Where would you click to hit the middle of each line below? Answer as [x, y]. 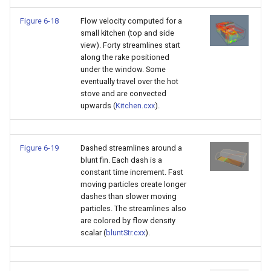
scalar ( [93, 233]
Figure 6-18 [39, 21]
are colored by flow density [128, 220]
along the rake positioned [125, 57]
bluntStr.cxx [126, 233]
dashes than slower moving [129, 196]
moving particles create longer [133, 184]
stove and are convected [123, 93]
